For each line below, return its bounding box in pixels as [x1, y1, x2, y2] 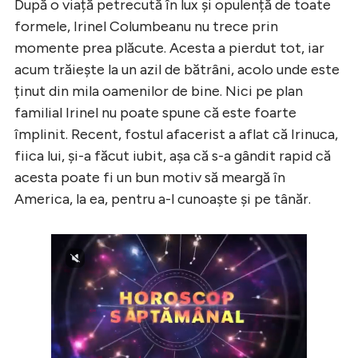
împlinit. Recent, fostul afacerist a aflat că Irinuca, [14, 125, 338, 143]
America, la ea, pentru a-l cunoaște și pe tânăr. [14, 189, 311, 208]
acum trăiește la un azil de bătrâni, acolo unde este [14, 60, 340, 78]
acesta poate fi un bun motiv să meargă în [14, 168, 285, 186]
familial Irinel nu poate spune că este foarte [14, 103, 296, 121]
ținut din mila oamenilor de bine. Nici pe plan [14, 82, 303, 100]
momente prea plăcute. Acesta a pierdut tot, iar [14, 38, 324, 57]
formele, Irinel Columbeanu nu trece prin [14, 17, 278, 35]
